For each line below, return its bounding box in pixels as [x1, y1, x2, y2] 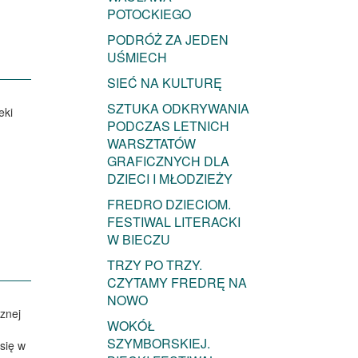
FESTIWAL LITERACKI [106, 213, 241, 232]
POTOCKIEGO [106, 5, 191, 24]
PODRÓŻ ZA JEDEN [106, 30, 229, 50]
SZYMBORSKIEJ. [106, 334, 210, 353]
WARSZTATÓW [106, 134, 196, 153]
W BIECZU [106, 230, 170, 249]
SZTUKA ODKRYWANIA [106, 99, 249, 118]
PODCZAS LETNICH [106, 117, 229, 136]
